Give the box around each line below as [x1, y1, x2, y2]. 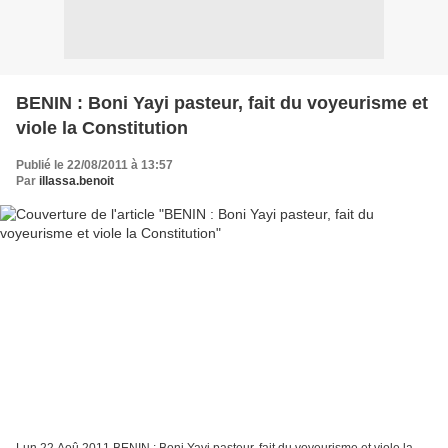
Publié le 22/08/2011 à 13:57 [16, 157, 173, 172]
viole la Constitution [16, 117, 188, 138]
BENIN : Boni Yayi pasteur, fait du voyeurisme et [16, 92, 428, 113]
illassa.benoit [39, 173, 114, 188]
